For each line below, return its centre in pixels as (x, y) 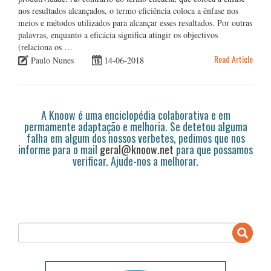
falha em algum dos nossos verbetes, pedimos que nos (135, 138)
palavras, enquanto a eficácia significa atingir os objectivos (118, 35)
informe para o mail (59, 149)
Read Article (233, 59)
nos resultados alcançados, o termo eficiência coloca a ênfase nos (128, 11)
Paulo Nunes (52, 60)
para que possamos (213, 149)
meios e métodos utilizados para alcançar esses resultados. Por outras (135, 23)
